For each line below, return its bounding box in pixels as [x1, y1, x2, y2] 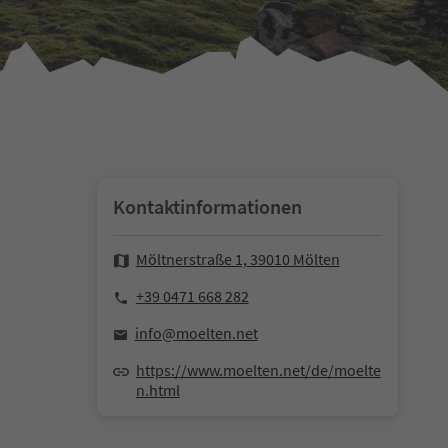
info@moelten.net [134, 323, 258, 344]
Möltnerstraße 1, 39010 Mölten [135, 249, 340, 270]
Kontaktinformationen [112, 194, 302, 220]
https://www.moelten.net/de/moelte [135, 360, 381, 381]
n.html [135, 380, 180, 401]
